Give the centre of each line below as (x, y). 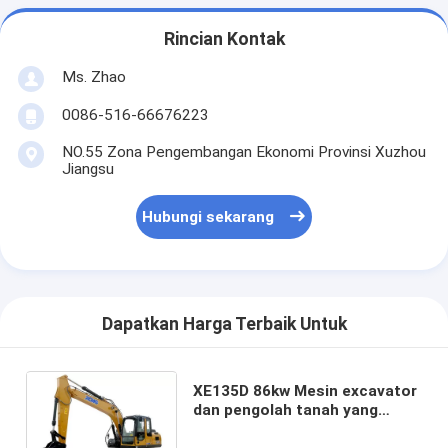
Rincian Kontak (224, 39)
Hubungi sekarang (208, 217)
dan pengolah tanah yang (285, 409)
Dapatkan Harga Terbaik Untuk (224, 324)
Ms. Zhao (93, 76)
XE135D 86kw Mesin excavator (304, 390)
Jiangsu (87, 168)
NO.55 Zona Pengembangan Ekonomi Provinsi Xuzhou (243, 151)
